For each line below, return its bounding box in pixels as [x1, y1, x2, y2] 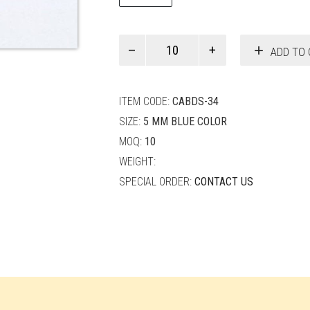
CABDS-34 [172, 95, 219, 109]
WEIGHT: [118, 155, 156, 169]
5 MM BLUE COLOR [143, 115, 227, 129]
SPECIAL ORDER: [118, 175, 194, 189]
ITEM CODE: [118, 95, 172, 109]
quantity [118, 69, 157, 83]
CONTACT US [194, 175, 253, 189]
